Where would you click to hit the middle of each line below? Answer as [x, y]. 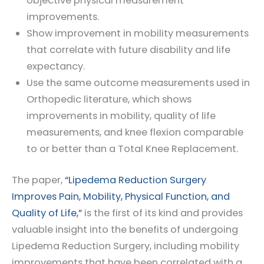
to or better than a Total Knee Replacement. [132, 149]
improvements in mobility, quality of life [121, 116]
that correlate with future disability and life [128, 50]
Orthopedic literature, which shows [109, 100]
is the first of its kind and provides [162, 213]
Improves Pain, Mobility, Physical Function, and [121, 196]
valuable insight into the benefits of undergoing [125, 229]
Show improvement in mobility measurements [137, 34]
